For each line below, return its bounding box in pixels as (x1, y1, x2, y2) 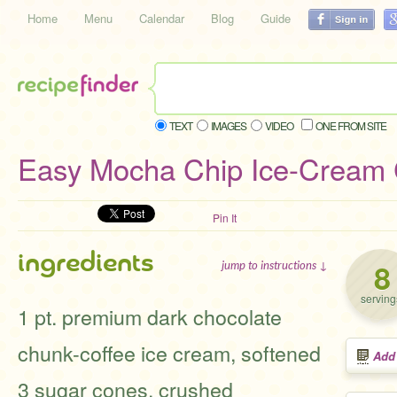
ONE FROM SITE (315, 118, 386, 133)
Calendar (139, 10, 184, 27)
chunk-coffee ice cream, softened (18, 338, 321, 368)
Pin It (213, 210, 237, 225)
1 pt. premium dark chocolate (18, 301, 282, 331)
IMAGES (211, 118, 246, 133)
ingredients (18, 249, 153, 277)
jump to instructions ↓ (222, 258, 328, 272)
